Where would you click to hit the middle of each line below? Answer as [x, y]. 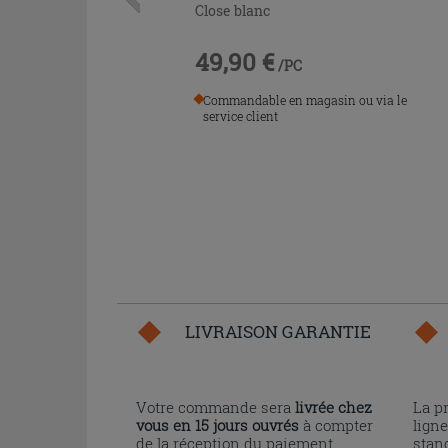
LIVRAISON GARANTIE [278, 331]
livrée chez [333, 406]
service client [241, 116]
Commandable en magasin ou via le [305, 100]
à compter [336, 424]
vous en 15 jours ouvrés [217, 424]
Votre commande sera [215, 406]
